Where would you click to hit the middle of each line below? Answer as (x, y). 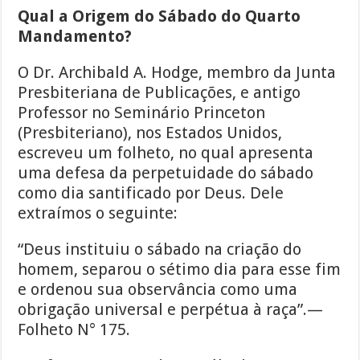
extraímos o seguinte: (98, 213)
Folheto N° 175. (74, 330)
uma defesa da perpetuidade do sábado (166, 173)
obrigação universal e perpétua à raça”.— (171, 310)
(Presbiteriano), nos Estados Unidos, (150, 133)
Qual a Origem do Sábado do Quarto (160, 16)
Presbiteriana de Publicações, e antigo (160, 93)
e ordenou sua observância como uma (158, 290)
